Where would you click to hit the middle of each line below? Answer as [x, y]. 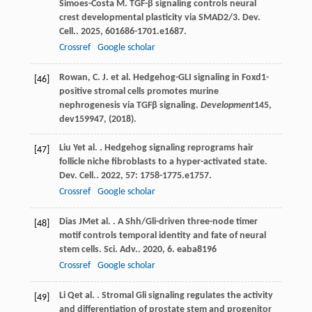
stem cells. [81, 249]
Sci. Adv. [120, 249]
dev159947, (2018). [97, 119]
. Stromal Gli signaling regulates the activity [184, 295]
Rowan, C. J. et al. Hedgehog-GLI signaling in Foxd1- [164, 77]
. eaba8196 [194, 249]
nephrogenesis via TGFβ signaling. [130, 105]
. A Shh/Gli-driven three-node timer [184, 221]
